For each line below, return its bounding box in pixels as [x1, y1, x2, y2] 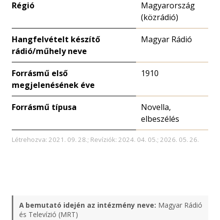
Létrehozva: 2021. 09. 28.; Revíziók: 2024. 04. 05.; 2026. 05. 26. [12, 135, 199, 144]
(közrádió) [141, 12, 178, 23]
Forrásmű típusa [12, 102, 77, 112]
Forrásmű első [12, 68, 68, 79]
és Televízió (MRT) [19, 210, 78, 219]
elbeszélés [141, 113, 179, 124]
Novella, [141, 102, 171, 112]
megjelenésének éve [12, 80, 95, 90]
